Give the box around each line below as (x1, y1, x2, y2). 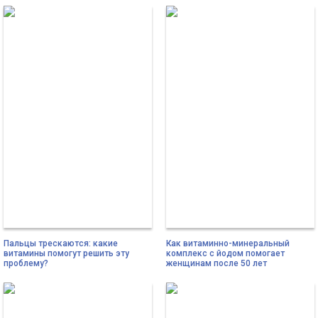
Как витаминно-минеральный (166, 238, 290, 249)
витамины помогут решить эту (4, 248, 129, 259)
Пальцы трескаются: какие (4, 238, 118, 249)
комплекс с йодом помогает (166, 248, 285, 259)
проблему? (4, 258, 48, 269)
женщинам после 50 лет (166, 258, 267, 269)
